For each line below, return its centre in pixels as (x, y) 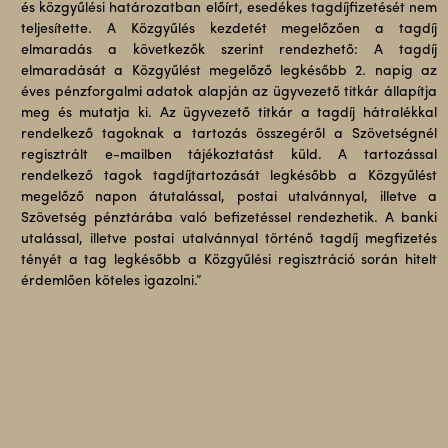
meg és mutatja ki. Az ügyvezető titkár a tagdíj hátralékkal (229, 113)
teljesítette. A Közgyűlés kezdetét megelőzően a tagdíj (229, 29)
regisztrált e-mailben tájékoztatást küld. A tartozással (229, 155)
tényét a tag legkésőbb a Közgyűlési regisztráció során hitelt (229, 260)
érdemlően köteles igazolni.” (111, 281)
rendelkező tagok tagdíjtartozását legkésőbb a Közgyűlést (229, 176)
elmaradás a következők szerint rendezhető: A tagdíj (229, 50)
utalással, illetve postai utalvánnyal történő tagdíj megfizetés (229, 239)
